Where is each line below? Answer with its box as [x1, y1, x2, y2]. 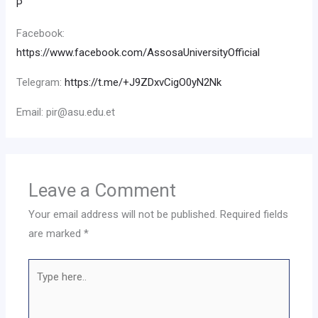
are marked [28, 226, 84, 240]
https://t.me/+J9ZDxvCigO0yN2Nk [65, 75, 222, 89]
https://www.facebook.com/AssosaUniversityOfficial [16, 45, 261, 59]
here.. [28, 280, 53, 294]
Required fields [220, 207, 289, 221]
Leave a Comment [28, 179, 177, 201]
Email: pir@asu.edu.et [16, 105, 116, 119]
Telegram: [16, 75, 65, 89]
